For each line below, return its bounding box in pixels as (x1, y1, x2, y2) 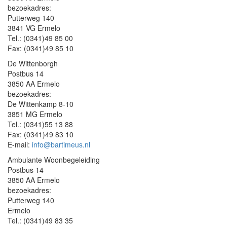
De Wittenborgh (8, 58, 58, 68)
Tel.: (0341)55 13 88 (8, 119, 73, 129)
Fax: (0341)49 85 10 (8, 43, 73, 53)
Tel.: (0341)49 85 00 (8, 33, 73, 43)
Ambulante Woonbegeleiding (8, 155, 100, 165)
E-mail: (8, 139, 32, 149)
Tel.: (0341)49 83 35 (8, 215, 73, 225)
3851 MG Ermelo (8, 109, 62, 119)
